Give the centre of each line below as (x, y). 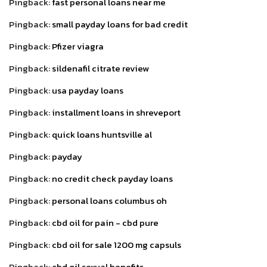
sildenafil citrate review (100, 68)
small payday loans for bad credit (120, 24)
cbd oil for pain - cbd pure (105, 222)
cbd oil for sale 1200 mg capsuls (117, 244)
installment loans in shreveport (116, 112)
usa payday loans (88, 90)
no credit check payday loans (112, 178)
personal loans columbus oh (109, 200)
